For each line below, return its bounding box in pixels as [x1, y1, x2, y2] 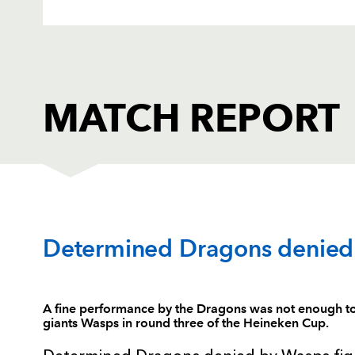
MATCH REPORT [43, 95, 341, 141]
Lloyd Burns [103, 316, 185, 333]
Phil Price [103, 265, 170, 282]
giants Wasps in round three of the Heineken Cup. [43, 315, 329, 330]
